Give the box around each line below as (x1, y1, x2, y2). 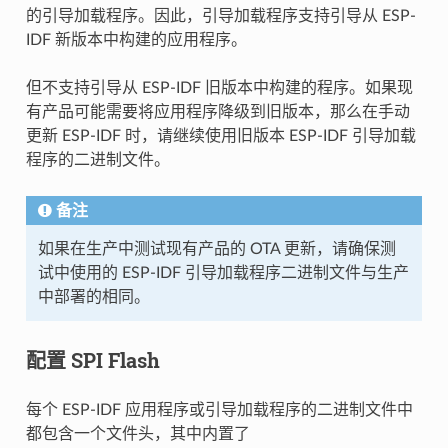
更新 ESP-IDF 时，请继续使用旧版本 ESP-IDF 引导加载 (25, 127, 416, 144)
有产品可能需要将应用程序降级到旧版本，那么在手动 (25, 103, 410, 120)
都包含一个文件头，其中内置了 (25, 425, 250, 442)
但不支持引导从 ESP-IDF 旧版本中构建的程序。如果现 (25, 79, 413, 96)
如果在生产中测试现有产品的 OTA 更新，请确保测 (37, 240, 396, 257)
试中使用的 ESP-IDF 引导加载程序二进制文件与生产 (37, 264, 409, 281)
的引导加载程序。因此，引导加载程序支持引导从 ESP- (25, 7, 416, 24)
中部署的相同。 (37, 288, 150, 305)
